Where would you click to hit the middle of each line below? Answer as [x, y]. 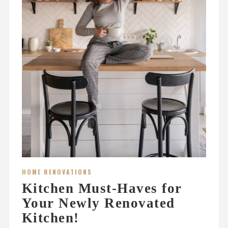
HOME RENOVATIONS [57, 172]
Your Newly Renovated [98, 203]
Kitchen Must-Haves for [102, 188]
